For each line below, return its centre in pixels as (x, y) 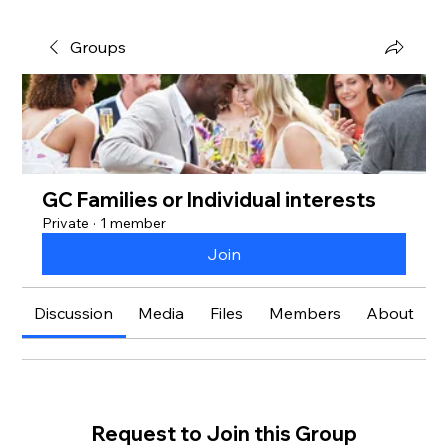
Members (305, 313)
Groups (98, 47)
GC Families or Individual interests (209, 199)
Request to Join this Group (224, 433)
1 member (133, 223)
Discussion (74, 313)
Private (66, 223)
